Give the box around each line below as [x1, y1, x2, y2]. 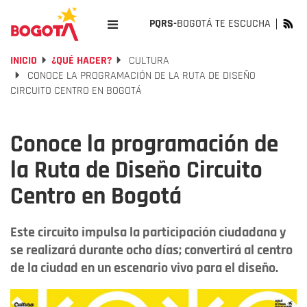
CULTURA [126, 53, 169, 68]
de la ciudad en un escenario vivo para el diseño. [10, 259, 278, 277]
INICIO [10, 53, 37, 68]
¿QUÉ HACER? [51, 53, 112, 68]
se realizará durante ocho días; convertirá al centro [10, 241, 293, 259]
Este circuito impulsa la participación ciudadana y [10, 223, 286, 241]
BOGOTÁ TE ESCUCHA [177, 16, 271, 31]
